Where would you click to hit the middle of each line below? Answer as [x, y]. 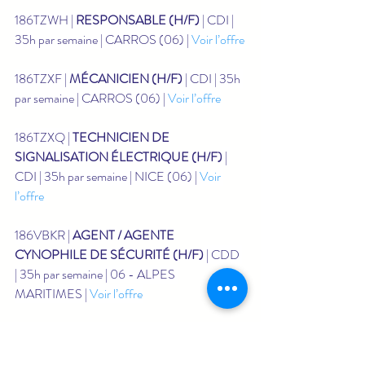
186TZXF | [42, 78]
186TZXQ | [44, 137]
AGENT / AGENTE [125, 235]
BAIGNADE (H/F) [64, 352]
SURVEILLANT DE [127, 332]
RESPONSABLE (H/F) [138, 20]
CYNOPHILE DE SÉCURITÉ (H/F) [109, 254]
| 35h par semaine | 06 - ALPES [96, 274]
